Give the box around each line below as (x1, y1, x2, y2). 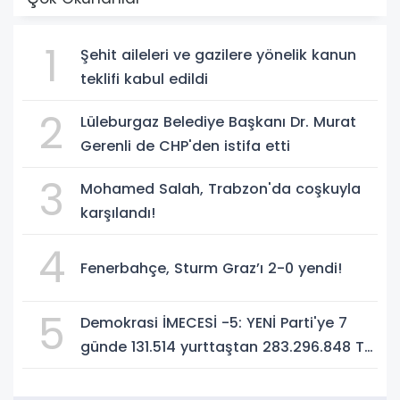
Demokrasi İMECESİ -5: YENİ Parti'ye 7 (80, 312, 347, 334)
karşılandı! (80, 203, 155, 224)
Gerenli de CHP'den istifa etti (80, 136, 290, 157)
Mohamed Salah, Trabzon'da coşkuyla (80, 179, 361, 200)
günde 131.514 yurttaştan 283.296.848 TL (80, 337, 371, 358)
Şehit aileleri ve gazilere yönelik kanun (80, 45, 356, 66)
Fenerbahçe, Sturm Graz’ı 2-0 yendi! (80, 257, 342, 279)
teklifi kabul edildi (80, 69, 208, 90)
